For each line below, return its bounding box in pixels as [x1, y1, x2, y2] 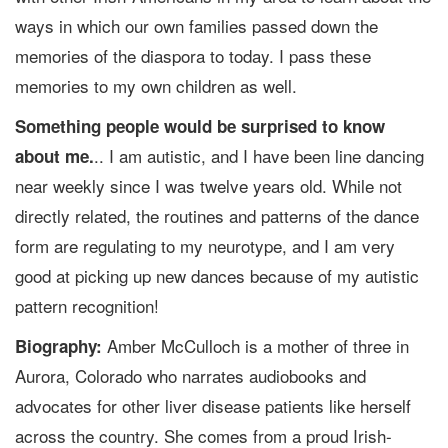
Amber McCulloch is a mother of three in [102, 333, 409, 359]
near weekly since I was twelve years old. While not [15, 173, 402, 199]
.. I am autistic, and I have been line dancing [94, 143, 424, 169]
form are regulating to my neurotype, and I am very [15, 233, 395, 259]
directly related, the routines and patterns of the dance [15, 203, 419, 229]
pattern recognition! [15, 293, 159, 319]
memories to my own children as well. [15, 73, 297, 99]
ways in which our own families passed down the [15, 13, 378, 39]
